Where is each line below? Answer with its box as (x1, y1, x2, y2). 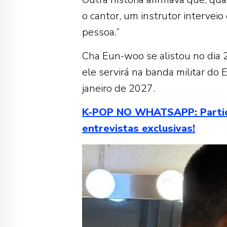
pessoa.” (82, 25, 120, 40)
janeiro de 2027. (82, 82, 155, 96)
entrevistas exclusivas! (82, 122, 195, 136)
